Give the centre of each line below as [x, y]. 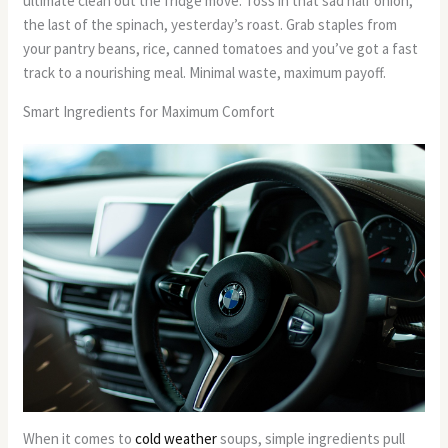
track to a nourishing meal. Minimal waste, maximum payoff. [205, 73]
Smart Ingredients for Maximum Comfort [149, 112]
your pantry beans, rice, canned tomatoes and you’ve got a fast [221, 49]
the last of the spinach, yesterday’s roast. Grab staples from [210, 25]
